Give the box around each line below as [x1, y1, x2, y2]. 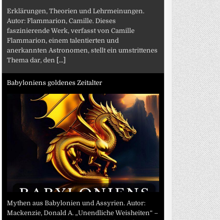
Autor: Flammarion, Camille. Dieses [7, 17, 116, 25]
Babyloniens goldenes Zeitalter [7, 79, 103, 86]
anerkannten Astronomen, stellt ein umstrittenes [7, 46, 158, 54]
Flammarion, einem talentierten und [7, 36, 119, 44]
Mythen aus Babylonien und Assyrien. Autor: [7, 199, 146, 207]
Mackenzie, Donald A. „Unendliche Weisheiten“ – [7, 209, 159, 217]
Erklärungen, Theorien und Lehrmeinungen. [7, 7, 145, 15]
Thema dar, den [7, 56, 57, 64]
